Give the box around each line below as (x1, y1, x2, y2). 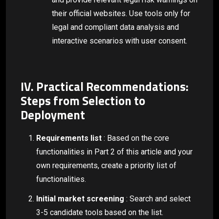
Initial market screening (36, 194, 124, 204)
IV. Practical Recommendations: (21, 77, 189, 96)
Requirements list (36, 133, 102, 143)
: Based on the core (102, 133, 169, 143)
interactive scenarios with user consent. (52, 36, 187, 45)
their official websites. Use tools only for (52, 8, 190, 18)
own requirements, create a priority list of (36, 160, 176, 170)
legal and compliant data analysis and (52, 22, 179, 32)
